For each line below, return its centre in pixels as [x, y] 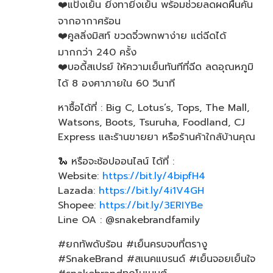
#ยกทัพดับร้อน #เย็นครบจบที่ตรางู [132, 245]
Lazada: [78, 191]
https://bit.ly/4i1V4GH [151, 191]
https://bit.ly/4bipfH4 [154, 176]
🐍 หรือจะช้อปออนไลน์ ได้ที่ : [116, 162]
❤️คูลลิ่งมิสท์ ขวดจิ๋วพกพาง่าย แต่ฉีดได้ [142, 36]
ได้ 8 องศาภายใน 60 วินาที [116, 84]
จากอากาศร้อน [89, 22]
